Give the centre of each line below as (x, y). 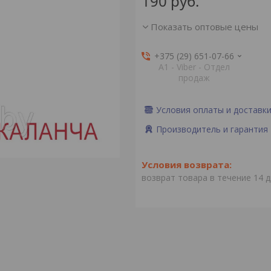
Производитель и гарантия (212, 129)
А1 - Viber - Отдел (194, 67)
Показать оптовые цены (204, 27)
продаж (194, 78)
